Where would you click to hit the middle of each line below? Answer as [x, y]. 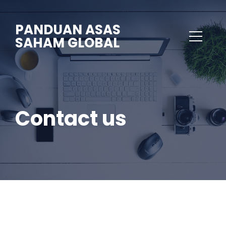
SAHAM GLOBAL [67, 43]
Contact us [71, 119]
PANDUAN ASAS [68, 30]
